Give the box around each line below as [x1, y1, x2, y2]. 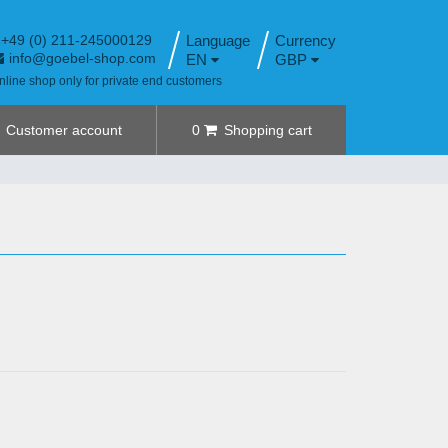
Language [186, 32, 251, 49]
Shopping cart [223, 122, 312, 138]
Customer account [5, 122, 122, 138]
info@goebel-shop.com [9, 50, 156, 66]
